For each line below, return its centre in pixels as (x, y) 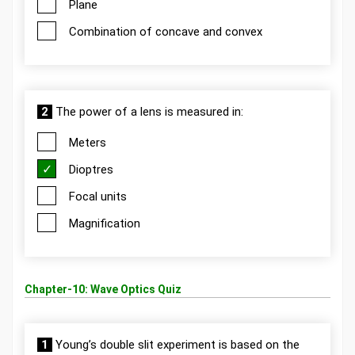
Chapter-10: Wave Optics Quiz (103, 289)
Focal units (98, 197)
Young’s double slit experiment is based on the (176, 345)
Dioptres (91, 170)
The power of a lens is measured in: (148, 112)
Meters (88, 143)
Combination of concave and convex (166, 32)
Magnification (105, 223)
